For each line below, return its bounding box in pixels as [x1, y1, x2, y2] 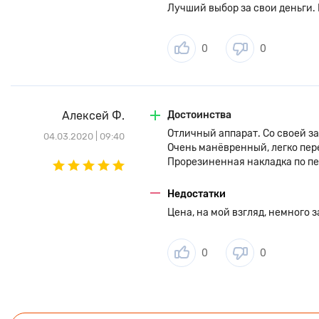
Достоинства [167, 109, 231, 121]
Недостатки [167, 188, 226, 200]
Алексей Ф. [62, 109, 125, 122]
